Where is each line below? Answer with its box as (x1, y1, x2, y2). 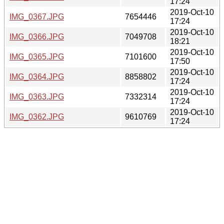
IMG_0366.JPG (9, 32, 64, 41)
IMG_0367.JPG (9, 12, 64, 21)
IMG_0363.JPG (9, 92, 64, 101)
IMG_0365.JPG (9, 52, 64, 61)
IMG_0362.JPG (9, 112, 64, 121)
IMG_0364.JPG (9, 72, 64, 81)
